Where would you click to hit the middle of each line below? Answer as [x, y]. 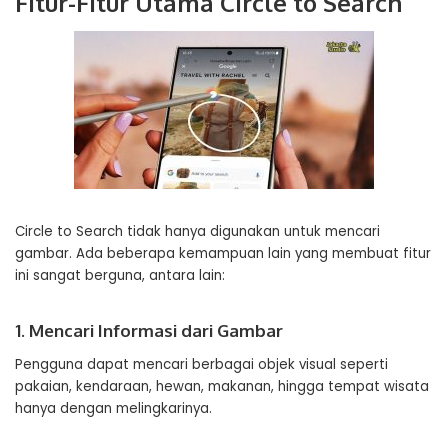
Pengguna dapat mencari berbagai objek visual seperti [201, 364]
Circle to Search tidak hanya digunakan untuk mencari [197, 231]
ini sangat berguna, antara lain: [120, 275]
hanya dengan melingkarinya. [113, 408]
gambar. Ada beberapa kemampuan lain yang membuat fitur [223, 253]
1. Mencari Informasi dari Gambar [149, 330]
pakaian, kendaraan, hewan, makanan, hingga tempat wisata [222, 386]
